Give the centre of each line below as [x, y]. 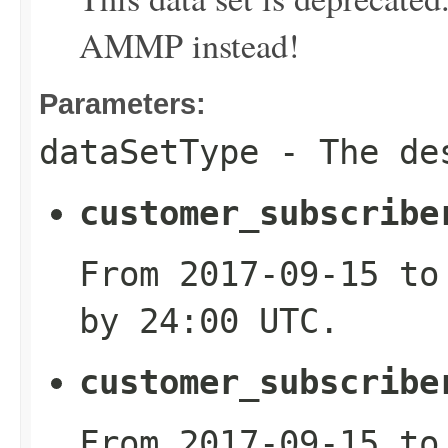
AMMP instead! [189, 45]
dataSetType [149, 152]
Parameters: [122, 103]
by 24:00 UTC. [209, 321]
